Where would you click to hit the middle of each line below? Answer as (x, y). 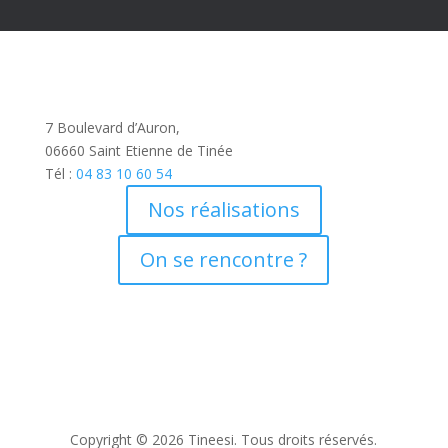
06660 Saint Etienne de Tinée (138, 150)
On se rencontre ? (224, 259)
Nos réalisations (223, 209)
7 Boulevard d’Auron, (112, 127)
